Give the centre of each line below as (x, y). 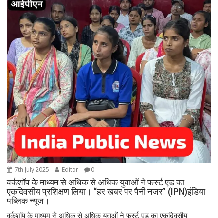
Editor (70, 169)
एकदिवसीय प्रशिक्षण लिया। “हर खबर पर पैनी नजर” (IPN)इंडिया (106, 191)
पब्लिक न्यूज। (28, 200)
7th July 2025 (32, 169)
